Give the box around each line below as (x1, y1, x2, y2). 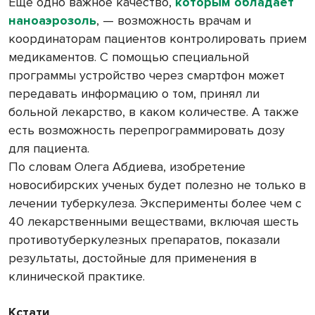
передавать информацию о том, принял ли (8, 86, 259, 102)
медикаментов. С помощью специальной (8, 49, 249, 65)
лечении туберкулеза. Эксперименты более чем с (8, 195, 302, 212)
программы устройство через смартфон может (8, 67, 285, 84)
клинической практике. (8, 269, 145, 285)
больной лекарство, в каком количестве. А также (8, 104, 299, 120)
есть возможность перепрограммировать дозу (8, 122, 285, 139)
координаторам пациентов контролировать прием (8, 31, 307, 47)
